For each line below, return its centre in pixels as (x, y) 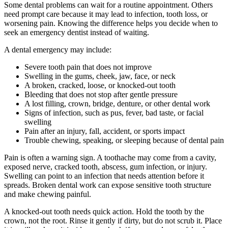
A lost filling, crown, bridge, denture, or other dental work (117, 104)
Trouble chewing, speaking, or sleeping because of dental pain (124, 140)
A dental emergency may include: (58, 50)
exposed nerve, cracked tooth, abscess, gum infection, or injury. (106, 167)
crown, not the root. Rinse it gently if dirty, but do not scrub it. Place (113, 221)
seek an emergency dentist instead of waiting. (77, 33)
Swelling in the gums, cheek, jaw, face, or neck (100, 76)
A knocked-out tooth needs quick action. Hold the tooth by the (104, 212)
